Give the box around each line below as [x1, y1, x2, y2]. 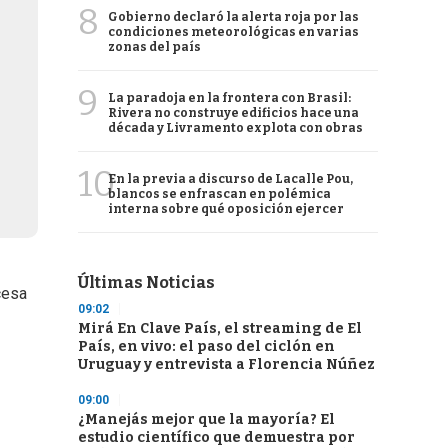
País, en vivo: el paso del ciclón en [78, 338, 335, 355]
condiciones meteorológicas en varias [108, 25, 359, 39]
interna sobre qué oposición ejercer [108, 202, 344, 216]
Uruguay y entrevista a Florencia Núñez [78, 356, 375, 373]
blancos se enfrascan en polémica [108, 187, 331, 201]
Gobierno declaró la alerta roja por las [108, 10, 359, 24]
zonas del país [108, 40, 201, 54]
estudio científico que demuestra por [78, 429, 355, 446]
